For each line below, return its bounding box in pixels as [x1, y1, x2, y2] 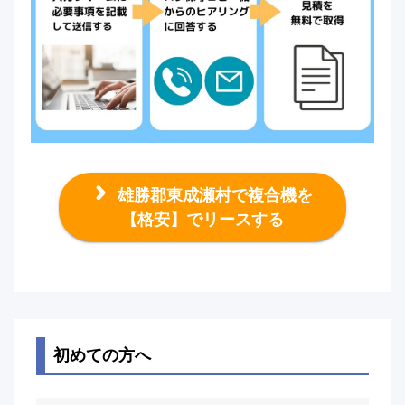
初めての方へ [53, 344, 151, 367]
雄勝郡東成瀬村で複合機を [113, 186, 313, 205]
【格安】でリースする [121, 211, 284, 230]
